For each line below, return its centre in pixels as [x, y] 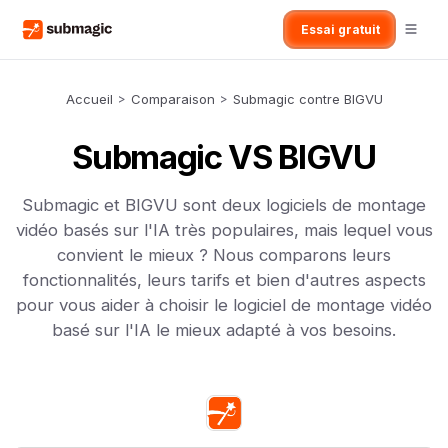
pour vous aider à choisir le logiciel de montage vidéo [224, 305]
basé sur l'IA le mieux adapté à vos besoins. [224, 330]
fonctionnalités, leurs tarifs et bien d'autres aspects [224, 280]
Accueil [89, 99]
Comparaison [172, 99]
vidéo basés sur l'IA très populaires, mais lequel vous [224, 230]
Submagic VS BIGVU [224, 157]
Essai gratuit [340, 29]
